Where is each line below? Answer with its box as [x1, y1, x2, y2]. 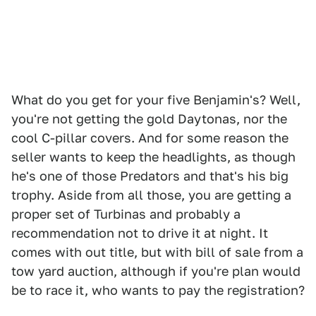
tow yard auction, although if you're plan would [11, 264, 300, 279]
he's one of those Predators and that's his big [11, 169, 288, 183]
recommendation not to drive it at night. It [11, 226, 268, 241]
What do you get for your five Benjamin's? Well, [11, 92, 300, 107]
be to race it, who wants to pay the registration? [11, 283, 305, 298]
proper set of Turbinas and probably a [11, 207, 241, 221]
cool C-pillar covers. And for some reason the [11, 130, 288, 145]
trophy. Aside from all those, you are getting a [11, 188, 291, 202]
